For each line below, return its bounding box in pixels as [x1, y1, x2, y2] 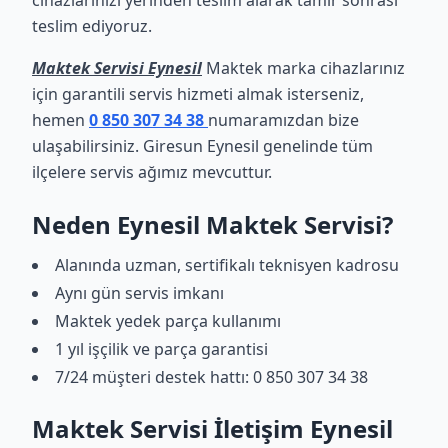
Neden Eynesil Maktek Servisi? [32, 208, 393, 241]
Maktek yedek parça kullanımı [55, 310, 281, 332]
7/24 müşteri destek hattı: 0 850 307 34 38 [55, 366, 368, 388]
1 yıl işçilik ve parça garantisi [55, 338, 268, 360]
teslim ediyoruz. [32, 15, 152, 37]
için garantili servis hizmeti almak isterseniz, [32, 83, 364, 105]
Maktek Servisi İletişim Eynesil [32, 412, 393, 445]
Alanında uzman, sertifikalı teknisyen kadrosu [55, 254, 399, 276]
